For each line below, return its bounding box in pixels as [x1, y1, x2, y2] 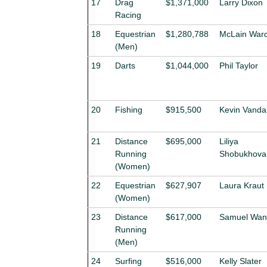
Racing [115, 10, 141, 20]
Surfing [115, 256, 142, 266]
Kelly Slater [219, 256, 262, 266]
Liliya [219, 136, 238, 146]
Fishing [115, 104, 142, 114]
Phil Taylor [219, 60, 258, 70]
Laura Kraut [219, 180, 264, 190]
